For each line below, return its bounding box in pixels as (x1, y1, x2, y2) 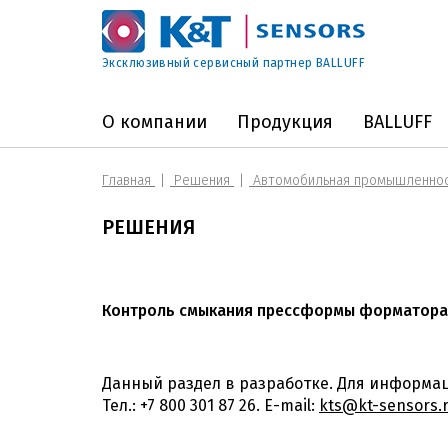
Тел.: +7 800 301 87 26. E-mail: (102, 396, 319, 415)
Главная (102, 172, 155, 189)
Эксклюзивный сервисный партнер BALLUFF (102, 56, 365, 70)
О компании (102, 111, 207, 133)
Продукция (237, 111, 333, 133)
